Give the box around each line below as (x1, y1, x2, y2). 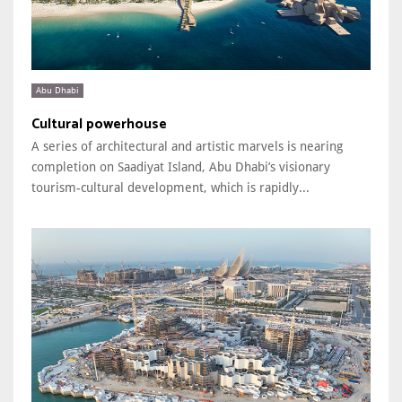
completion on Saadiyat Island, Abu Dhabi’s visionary (31, 159, 330, 174)
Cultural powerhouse (31, 111, 167, 136)
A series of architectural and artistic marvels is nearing (31, 138, 343, 153)
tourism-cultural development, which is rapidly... (31, 179, 310, 195)
